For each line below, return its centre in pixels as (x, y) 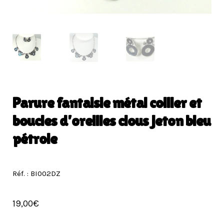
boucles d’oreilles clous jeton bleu (111, 120)
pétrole (35, 138)
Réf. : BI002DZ (36, 173)
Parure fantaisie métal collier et (107, 102)
